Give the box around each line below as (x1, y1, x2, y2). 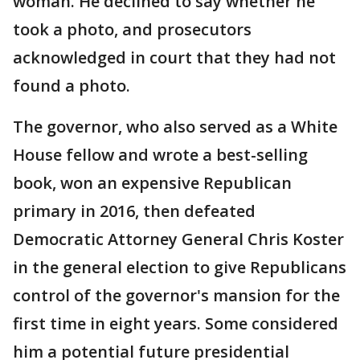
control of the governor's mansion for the (13, 284, 340, 307)
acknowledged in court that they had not (13, 47, 336, 69)
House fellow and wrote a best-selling (13, 144, 308, 166)
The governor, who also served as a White (13, 116, 337, 138)
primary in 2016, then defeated (13, 200, 256, 223)
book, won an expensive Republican (13, 172, 292, 194)
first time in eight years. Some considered (13, 313, 338, 335)
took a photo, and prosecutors (13, 18, 252, 41)
